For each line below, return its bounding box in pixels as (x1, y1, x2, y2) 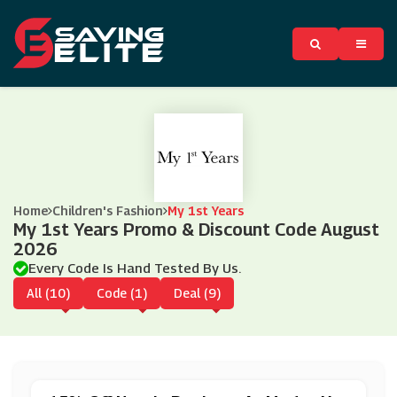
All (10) (27, 285, 70, 300)
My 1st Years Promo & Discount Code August (13, 219, 379, 240)
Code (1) (97, 285, 147, 300)
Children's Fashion (52, 203, 163, 218)
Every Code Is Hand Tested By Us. (28, 260, 241, 276)
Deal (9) (174, 285, 221, 300)
